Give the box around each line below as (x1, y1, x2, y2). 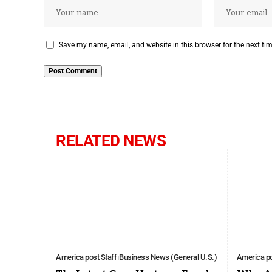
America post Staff (56, 253, 117, 262)
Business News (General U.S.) (119, 253, 217, 262)
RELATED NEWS (56, 131, 166, 150)
